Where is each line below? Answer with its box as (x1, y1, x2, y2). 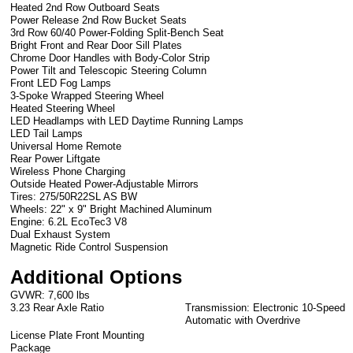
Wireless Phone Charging (10, 165, 126, 178)
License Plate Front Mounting (10, 329, 145, 342)
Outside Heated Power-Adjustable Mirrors (10, 178, 199, 191)
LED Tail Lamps (10, 128, 84, 140)
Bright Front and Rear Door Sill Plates (10, 39, 183, 52)
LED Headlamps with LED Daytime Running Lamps (10, 115, 244, 128)
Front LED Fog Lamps (10, 77, 112, 90)
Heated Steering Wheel (10, 102, 116, 115)
